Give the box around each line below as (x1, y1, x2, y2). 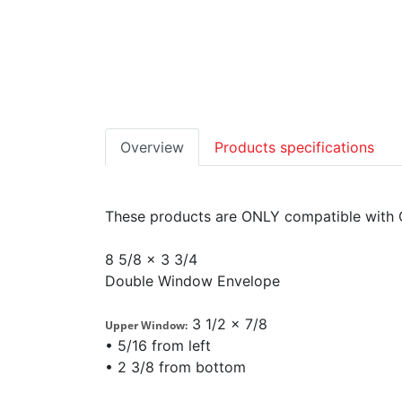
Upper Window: (105, 318, 188, 334)
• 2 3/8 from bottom (105, 358, 246, 377)
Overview (120, 138, 184, 157)
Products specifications (214, 138, 374, 157)
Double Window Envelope (105, 272, 280, 291)
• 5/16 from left (105, 336, 211, 355)
